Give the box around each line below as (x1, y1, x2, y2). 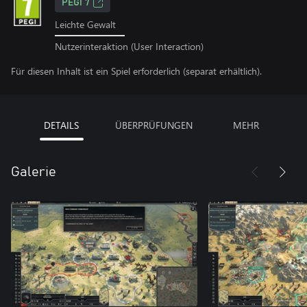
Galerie (11, 164, 56, 179)
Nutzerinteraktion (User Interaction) (55, 39, 204, 53)
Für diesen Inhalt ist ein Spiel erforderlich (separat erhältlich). (11, 64, 262, 77)
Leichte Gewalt (55, 18, 116, 31)
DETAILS (44, 118, 79, 132)
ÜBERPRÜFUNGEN (114, 118, 193, 132)
